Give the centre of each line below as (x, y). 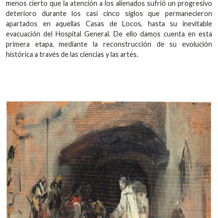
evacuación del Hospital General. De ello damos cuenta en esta (109, 34)
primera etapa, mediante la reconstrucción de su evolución (109, 44)
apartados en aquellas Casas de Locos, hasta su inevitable (109, 24)
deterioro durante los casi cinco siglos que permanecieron (109, 14)
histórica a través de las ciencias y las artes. (72, 54)
